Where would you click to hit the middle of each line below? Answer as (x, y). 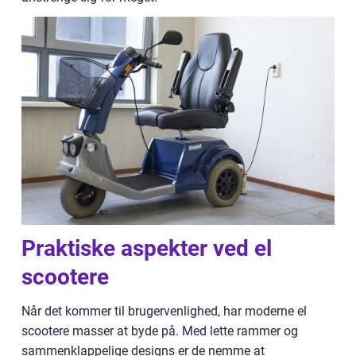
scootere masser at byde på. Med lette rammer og (160, 331)
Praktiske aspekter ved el (147, 249)
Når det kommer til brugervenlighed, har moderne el (164, 311)
